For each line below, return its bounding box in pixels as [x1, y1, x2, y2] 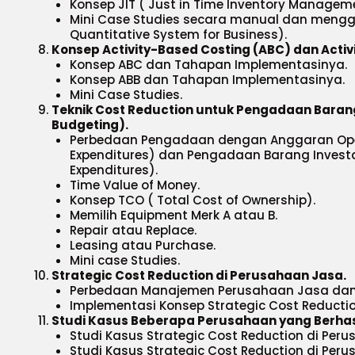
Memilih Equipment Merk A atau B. [69, 207, 277, 223]
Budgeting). [52, 116, 128, 133]
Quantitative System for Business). [69, 26, 287, 43]
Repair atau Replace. [69, 222, 197, 239]
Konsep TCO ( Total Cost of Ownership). [69, 192, 315, 208]
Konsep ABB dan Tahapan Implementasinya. [69, 71, 345, 88]
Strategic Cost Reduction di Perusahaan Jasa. [52, 267, 346, 284]
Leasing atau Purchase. [69, 237, 216, 254]
